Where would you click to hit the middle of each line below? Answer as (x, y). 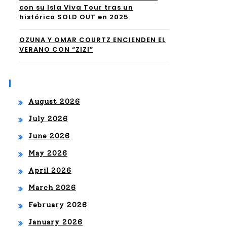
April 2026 (50, 171)
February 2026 (58, 205)
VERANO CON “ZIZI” (56, 49)
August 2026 (54, 102)
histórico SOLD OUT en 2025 (74, 17)
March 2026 (52, 188)
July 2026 (48, 119)
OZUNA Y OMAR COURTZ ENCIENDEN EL (92, 40)
